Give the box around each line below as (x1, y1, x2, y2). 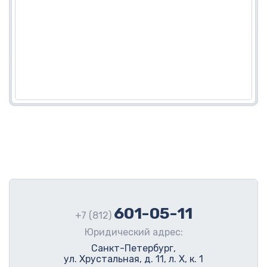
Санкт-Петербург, (91, 242, 176, 254)
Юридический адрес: (84, 226, 183, 238)
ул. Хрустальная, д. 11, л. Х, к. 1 (64, 253, 203, 265)
